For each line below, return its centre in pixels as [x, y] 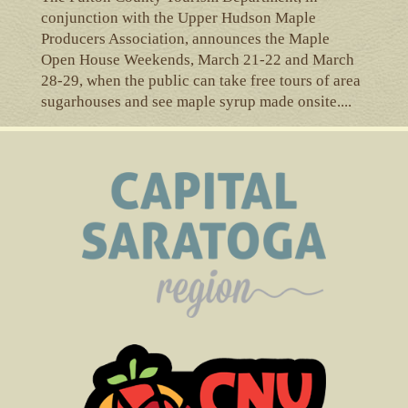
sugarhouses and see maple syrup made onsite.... [196, 101]
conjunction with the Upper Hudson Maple [178, 17]
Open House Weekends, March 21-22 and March [197, 59]
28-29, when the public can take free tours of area [200, 80]
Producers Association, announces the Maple [185, 38]
